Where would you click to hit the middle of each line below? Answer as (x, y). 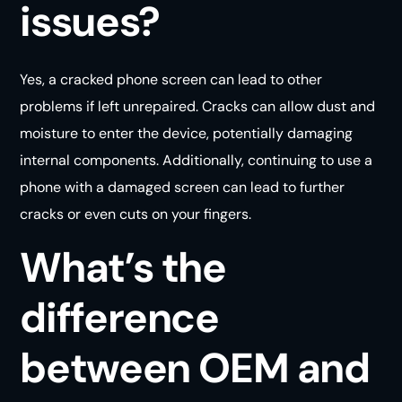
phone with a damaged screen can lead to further (183, 187)
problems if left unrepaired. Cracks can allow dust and (198, 106)
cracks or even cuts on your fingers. (136, 214)
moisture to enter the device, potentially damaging (187, 133)
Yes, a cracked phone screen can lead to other (171, 79)
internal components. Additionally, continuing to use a (197, 160)
